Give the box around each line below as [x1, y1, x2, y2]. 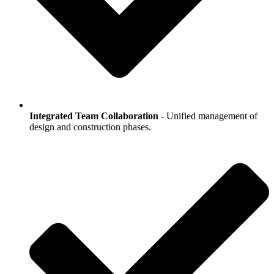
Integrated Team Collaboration [29, 110, 158, 121]
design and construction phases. [29, 121, 151, 132]
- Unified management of [158, 110, 257, 121]
